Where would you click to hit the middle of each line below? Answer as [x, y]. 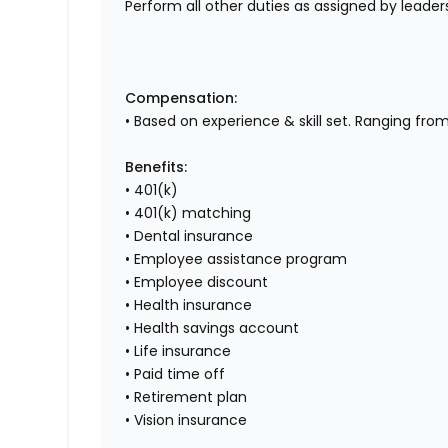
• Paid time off [175, 374]
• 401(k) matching [188, 213]
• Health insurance [189, 305]
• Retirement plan [186, 397]
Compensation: [181, 98]
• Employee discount [197, 282]
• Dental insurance [189, 236]
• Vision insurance [186, 420]
